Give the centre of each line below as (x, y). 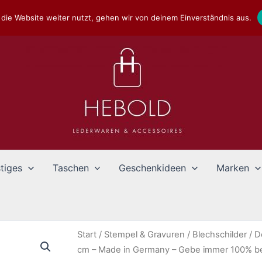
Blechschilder (220, 235)
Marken (232, 168)
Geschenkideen (153, 168)
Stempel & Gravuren (144, 235)
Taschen (70, 168)
